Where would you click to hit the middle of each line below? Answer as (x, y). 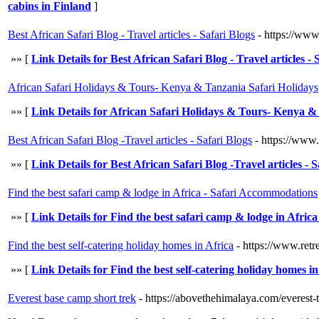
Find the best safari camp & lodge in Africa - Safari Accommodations (163, 192)
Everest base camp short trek (72, 298)
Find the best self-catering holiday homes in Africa (121, 245)
